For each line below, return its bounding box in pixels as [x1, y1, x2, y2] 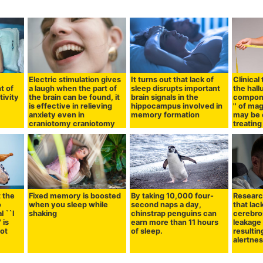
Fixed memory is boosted [29, 191, 122, 200]
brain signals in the [131, 92, 199, 102]
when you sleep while [29, 200, 109, 209]
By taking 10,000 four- [131, 191, 214, 200]
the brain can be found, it [29, 92, 120, 102]
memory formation [131, 110, 200, 119]
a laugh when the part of [29, 83, 117, 93]
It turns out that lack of [131, 75, 214, 84]
